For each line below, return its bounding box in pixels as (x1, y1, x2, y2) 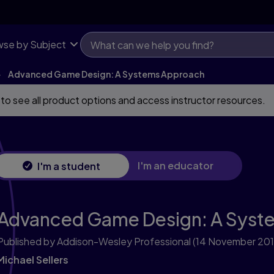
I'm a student (37, 159, 101, 172)
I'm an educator (138, 159, 214, 172)
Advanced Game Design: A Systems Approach (8, 68, 204, 80)
